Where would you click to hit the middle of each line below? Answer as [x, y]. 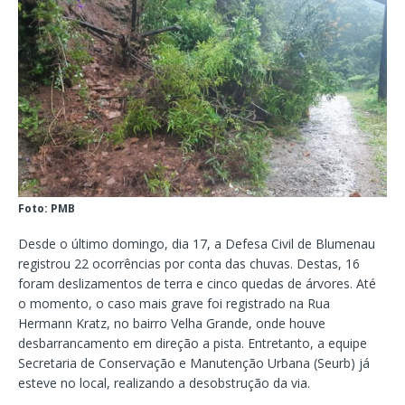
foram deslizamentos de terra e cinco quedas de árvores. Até [197, 284]
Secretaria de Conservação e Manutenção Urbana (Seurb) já [194, 363]
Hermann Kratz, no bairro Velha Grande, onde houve [172, 324]
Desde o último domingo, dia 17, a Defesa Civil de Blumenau [197, 244]
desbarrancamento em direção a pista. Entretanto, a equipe [193, 344]
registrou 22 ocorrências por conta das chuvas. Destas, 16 [189, 264]
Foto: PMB [47, 209]
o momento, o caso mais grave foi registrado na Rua [174, 304]
